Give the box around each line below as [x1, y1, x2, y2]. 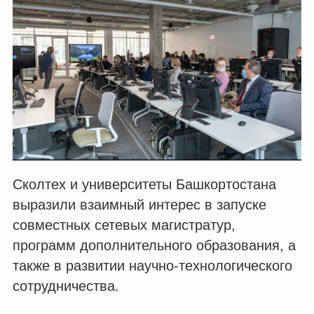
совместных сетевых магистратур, [12, 217, 235, 233]
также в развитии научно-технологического [12, 258, 292, 274]
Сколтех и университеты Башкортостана [12, 177, 276, 193]
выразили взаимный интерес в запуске [12, 197, 266, 213]
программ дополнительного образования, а [12, 238, 296, 254]
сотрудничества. [12, 278, 119, 294]
